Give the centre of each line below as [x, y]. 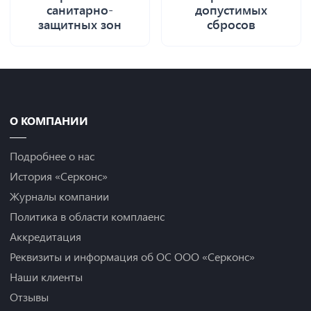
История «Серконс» [59, 176]
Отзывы [29, 297]
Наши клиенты [46, 277]
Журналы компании [59, 196]
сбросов [231, 25]
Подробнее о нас [52, 156]
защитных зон [80, 25]
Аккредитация [45, 237]
